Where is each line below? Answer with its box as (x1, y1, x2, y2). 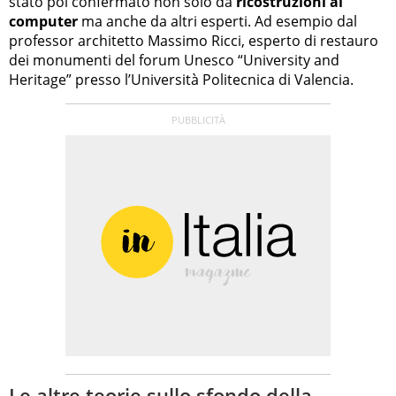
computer (9, 11, 78, 31)
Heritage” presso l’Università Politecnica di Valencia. (9, 69, 354, 89)
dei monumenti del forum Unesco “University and (9, 49, 339, 70)
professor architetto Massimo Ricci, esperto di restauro (9, 30, 378, 50)
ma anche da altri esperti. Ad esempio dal (78, 11, 357, 31)
